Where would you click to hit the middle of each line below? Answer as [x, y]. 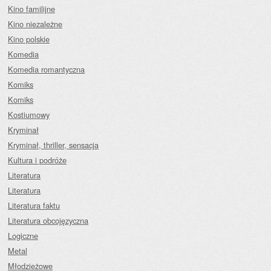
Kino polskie [29, 39]
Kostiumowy [29, 115]
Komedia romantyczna [46, 69]
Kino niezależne [35, 24]
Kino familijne [31, 9]
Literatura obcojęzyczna [48, 220]
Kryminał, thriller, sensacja [53, 145]
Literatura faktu [34, 205]
